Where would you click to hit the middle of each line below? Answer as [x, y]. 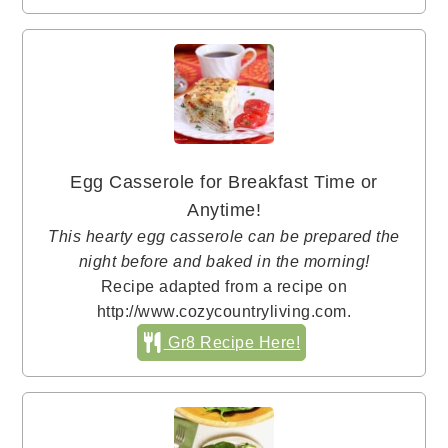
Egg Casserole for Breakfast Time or [224, 182]
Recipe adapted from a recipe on [224, 286]
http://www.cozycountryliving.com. [224, 311]
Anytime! [224, 210]
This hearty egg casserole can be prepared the [224, 236]
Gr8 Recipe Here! [232, 342]
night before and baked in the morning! [224, 261]
